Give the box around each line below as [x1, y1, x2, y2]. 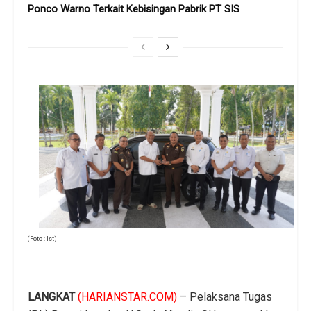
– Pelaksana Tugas [177, 289, 272, 303]
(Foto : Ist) [28, 235, 57, 242]
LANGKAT [28, 289, 75, 303]
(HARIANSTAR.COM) [78, 289, 177, 303]
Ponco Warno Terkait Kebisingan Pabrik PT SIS [28, 2, 239, 15]
